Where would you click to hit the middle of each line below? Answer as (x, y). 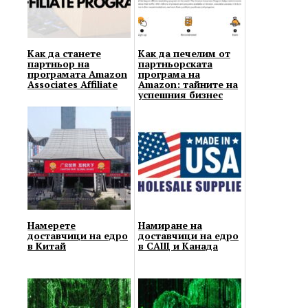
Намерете (52, 225)
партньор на (58, 63)
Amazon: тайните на (188, 84)
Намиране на (170, 225)
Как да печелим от (184, 53)
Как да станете (64, 53)
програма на (169, 74)
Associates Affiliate (73, 84)
